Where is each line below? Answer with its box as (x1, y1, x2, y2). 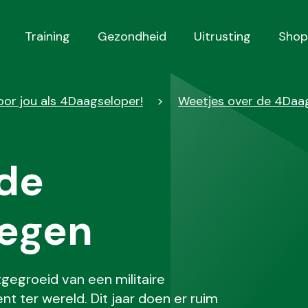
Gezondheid (98, 27, 166, 45)
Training (25, 27, 70, 45)
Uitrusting (194, 27, 251, 45)
